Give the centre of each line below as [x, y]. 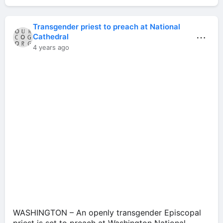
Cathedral [51, 37]
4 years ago [51, 48]
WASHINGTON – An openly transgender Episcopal [107, 213]
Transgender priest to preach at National [107, 27]
